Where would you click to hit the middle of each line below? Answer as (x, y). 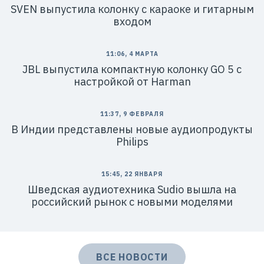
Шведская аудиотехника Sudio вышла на (132, 189)
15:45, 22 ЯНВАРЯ (132, 174)
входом (132, 22)
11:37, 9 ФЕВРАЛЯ (132, 114)
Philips (132, 142)
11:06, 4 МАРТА (132, 54)
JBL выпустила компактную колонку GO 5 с (132, 69)
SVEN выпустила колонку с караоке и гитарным (132, 9)
